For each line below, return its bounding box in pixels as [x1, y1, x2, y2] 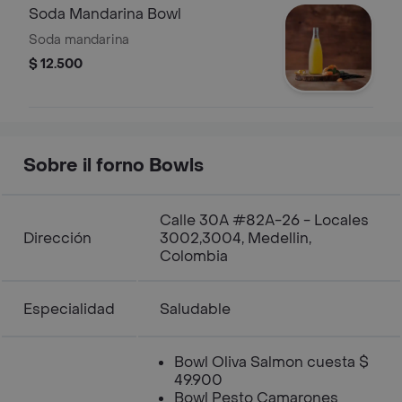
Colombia [160, 247, 228, 266]
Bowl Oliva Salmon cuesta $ [174, 353, 369, 371]
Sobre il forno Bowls [23, 154, 204, 178]
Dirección [23, 229, 92, 248]
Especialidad [23, 300, 115, 319]
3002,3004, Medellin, [160, 229, 311, 248]
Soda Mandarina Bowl [29, 4, 181, 23]
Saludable [160, 300, 231, 319]
